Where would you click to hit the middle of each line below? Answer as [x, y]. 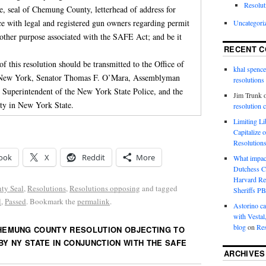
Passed [15, 201]
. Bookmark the [52, 201]
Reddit [94, 157]
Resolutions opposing [105, 188]
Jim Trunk [247, 95]
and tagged [159, 188]
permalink [94, 201]
